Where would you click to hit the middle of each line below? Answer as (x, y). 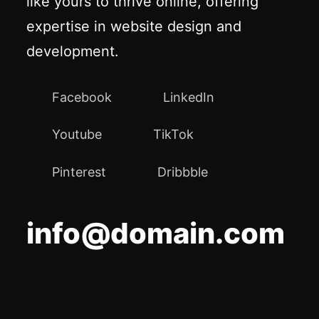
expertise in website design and (134, 26)
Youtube (77, 135)
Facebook (82, 97)
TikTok (174, 135)
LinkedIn (189, 97)
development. (73, 51)
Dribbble (183, 172)
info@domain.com (156, 234)
